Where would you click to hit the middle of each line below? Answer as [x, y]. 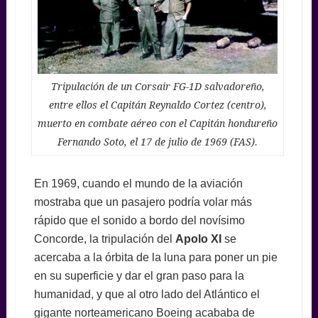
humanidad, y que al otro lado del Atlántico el [147, 294]
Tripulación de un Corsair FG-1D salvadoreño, [158, 86]
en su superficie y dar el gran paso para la [139, 275]
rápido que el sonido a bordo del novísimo [139, 220]
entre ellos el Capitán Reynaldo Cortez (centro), [158, 105]
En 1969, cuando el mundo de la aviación [138, 183]
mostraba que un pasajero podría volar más [143, 202]
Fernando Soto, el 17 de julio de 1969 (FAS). [158, 142]
